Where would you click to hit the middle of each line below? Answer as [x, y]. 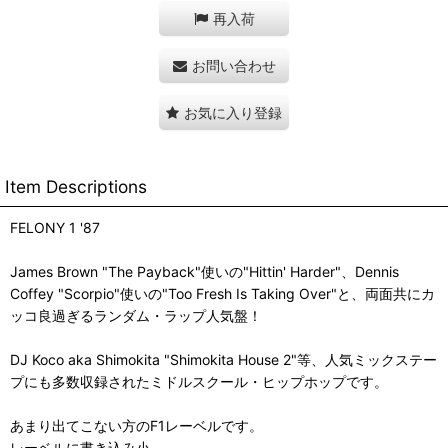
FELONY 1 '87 [55, 227]
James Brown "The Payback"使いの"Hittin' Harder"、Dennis [204, 271]
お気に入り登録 [233, 112]
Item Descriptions [76, 186]
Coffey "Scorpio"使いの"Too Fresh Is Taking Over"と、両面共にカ [222, 293]
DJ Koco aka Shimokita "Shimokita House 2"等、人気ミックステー [223, 359]
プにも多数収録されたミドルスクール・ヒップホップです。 [199, 381]
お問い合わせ [233, 65]
